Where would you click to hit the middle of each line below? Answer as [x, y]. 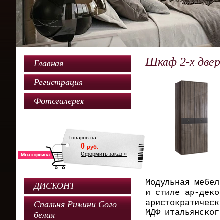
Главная [49, 63]
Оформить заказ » [104, 154]
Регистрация [58, 82]
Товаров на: [83, 137]
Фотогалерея [59, 101]
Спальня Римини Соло [75, 204]
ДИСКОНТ [54, 186]
